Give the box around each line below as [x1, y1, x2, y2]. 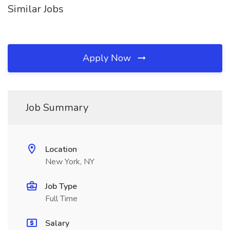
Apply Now [83, 52, 133, 64]
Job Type [45, 181, 77, 192]
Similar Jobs [8, 2, 64, 16]
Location [45, 144, 77, 155]
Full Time [45, 193, 78, 204]
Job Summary [26, 101, 88, 114]
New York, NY [45, 156, 94, 167]
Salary [45, 218, 69, 229]
